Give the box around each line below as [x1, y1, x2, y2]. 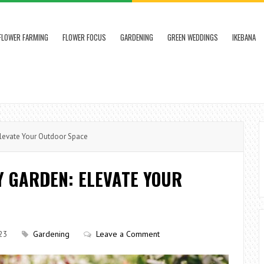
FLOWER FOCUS [62, 31, 106, 43]
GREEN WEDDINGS [167, 31, 218, 43]
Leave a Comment [96, 229, 160, 239]
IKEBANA [232, 31, 256, 43]
